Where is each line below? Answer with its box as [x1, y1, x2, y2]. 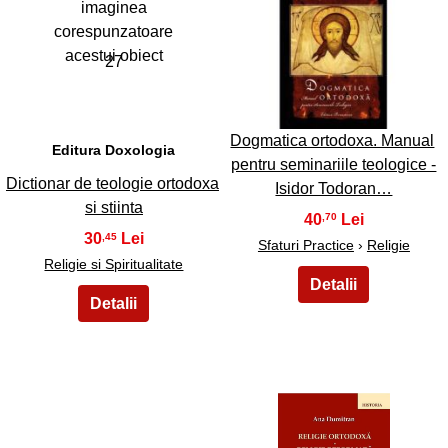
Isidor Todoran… [275, 179, 393, 197]
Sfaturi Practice [257, 236, 354, 253]
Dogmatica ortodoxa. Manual [230, 131, 435, 149]
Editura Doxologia [52, 142, 176, 159]
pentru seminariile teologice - [231, 155, 437, 173]
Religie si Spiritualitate [44, 256, 184, 273]
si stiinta [84, 199, 143, 217]
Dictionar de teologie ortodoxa [5, 175, 219, 193]
